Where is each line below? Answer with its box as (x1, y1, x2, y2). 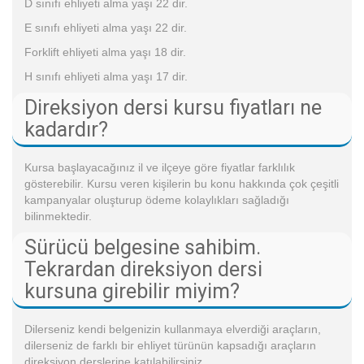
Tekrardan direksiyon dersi (24, 257, 262, 281)
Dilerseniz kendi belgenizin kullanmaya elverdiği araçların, (24, 322, 321, 336)
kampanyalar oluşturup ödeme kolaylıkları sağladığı (24, 193, 289, 206)
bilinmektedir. (24, 209, 92, 223)
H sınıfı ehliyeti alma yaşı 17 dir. (24, 69, 188, 83)
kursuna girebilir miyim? (24, 279, 240, 303)
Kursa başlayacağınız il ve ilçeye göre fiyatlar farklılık (24, 160, 295, 174)
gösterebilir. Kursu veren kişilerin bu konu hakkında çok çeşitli (24, 176, 339, 190)
